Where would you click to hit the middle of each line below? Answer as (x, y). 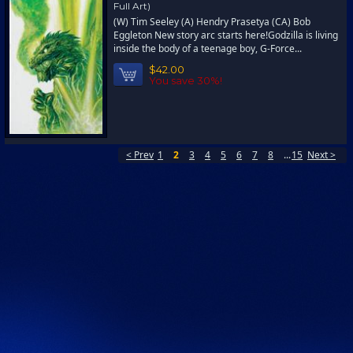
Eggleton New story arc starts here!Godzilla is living (226, 35)
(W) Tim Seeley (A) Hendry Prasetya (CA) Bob (212, 22)
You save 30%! (186, 80)
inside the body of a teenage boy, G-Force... (208, 48)
